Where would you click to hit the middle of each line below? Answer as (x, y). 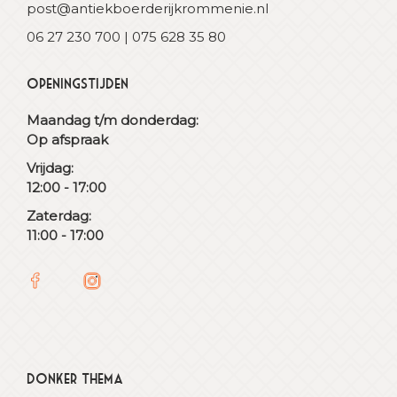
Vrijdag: (50, 168)
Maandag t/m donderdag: (113, 120)
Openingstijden (78, 83)
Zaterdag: (59, 216)
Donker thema (75, 378)
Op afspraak (67, 140)
